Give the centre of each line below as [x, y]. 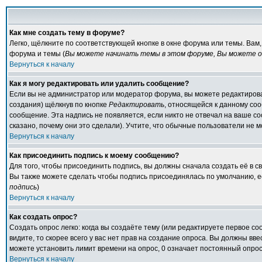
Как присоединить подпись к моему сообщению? [94, 156]
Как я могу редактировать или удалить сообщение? [99, 84]
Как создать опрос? [43, 217]
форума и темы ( [37, 54]
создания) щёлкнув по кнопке [59, 105]
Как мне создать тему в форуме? [67, 33]
